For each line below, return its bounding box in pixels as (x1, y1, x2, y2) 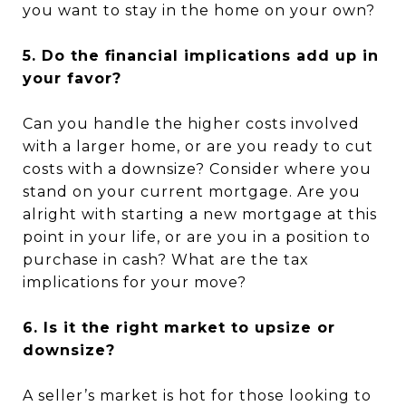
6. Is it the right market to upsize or (23, 319, 335, 336)
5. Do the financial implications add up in (23, 47, 379, 64)
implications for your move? (23, 274, 256, 291)
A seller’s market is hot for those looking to (23, 387, 372, 404)
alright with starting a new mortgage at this (23, 206, 377, 223)
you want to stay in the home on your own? (23, 2, 375, 19)
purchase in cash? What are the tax (23, 251, 309, 268)
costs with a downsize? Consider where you (23, 160, 372, 178)
